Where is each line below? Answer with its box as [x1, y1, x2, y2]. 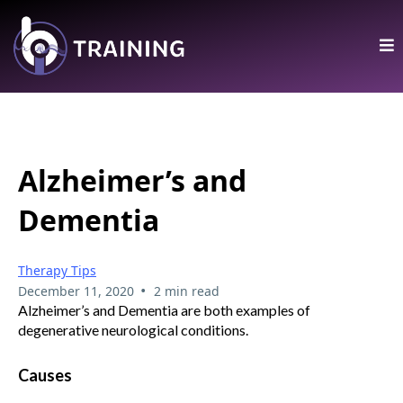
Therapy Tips [18, 261, 96, 279]
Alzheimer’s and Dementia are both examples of [18, 300, 310, 318]
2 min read [153, 282, 219, 300]
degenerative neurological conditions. [18, 320, 248, 338]
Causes [18, 364, 72, 385]
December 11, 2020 [18, 282, 134, 300]
